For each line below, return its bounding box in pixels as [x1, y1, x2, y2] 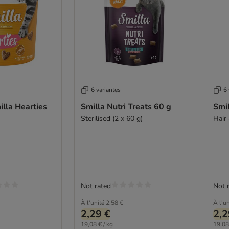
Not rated [80, 180, 111, 191]
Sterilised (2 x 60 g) [80, 113, 143, 123]
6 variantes [90, 85, 121, 94]
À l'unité [80, 198, 104, 207]
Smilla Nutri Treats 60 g [80, 101, 171, 112]
